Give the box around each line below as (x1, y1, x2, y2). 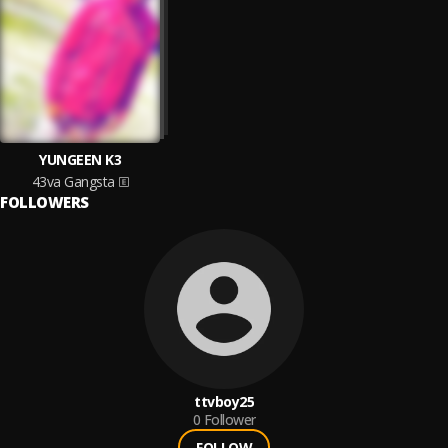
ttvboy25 (194, 392, 254, 411)
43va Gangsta (31, 172, 115, 191)
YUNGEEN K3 (39, 150, 121, 169)
